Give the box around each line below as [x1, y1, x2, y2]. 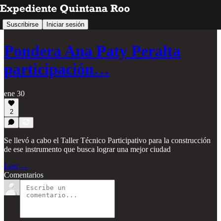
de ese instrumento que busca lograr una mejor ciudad [4, 145, 171, 153]
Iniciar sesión [46, 20, 84, 28]
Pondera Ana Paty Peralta [4, 42, 181, 60]
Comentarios [4, 171, 43, 179]
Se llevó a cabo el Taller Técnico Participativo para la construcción [4, 136, 211, 145]
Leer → [4, 162, 28, 170]
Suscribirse [6, 20, 38, 28]
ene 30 [4, 89, 25, 98]
